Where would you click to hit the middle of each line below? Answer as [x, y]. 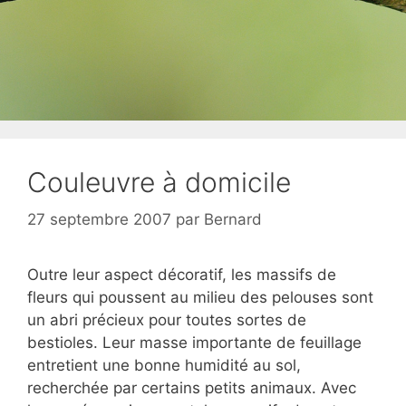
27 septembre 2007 [99, 219]
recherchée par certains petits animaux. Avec [192, 388]
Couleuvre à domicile [159, 182]
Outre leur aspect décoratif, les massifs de [182, 275]
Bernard [233, 219]
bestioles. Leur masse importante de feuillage [194, 343]
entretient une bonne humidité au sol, [164, 365]
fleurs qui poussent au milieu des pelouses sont [200, 297]
